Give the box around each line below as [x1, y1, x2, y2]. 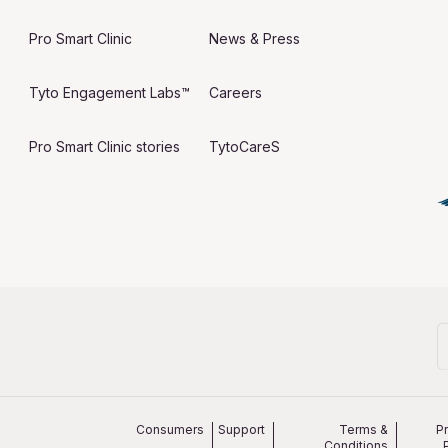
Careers [209, 83, 263, 101]
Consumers [136, 421, 205, 437]
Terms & [339, 421, 389, 437]
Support [218, 421, 266, 437]
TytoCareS [209, 137, 281, 155]
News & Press [209, 29, 301, 47]
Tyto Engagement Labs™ [28, 83, 190, 101]
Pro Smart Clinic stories [28, 137, 180, 155]
